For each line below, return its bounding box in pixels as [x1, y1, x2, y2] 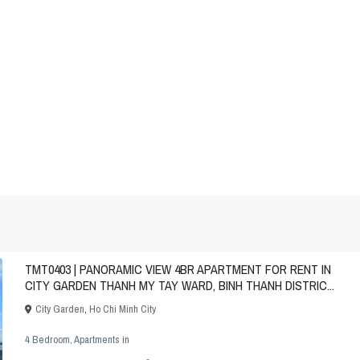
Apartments [74, 333, 120, 347]
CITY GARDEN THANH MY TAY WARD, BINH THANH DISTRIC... [25, 276, 334, 295]
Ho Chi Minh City [89, 302, 156, 317]
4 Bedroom [25, 333, 70, 347]
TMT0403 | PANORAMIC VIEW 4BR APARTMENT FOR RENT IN [25, 260, 331, 279]
